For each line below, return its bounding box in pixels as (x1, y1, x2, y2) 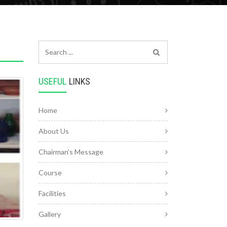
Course (39, 168, 62, 177)
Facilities (39, 189, 66, 198)
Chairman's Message (39, 147, 103, 156)
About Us (39, 127, 69, 135)
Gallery (39, 210, 61, 218)
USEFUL (39, 76, 66, 87)
